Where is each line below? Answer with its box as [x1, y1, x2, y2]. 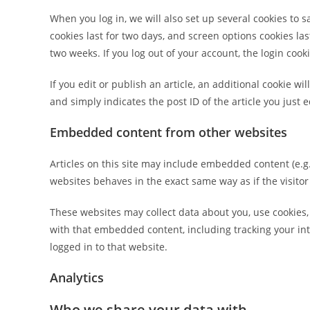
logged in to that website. [50, 240, 167, 253]
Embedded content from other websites [50, 124, 287, 140]
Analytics [50, 269, 104, 286]
